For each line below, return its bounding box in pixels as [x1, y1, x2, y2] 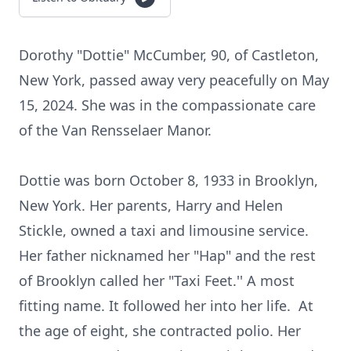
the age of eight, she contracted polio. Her [19, 321, 301, 340]
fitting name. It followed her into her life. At [19, 296, 313, 315]
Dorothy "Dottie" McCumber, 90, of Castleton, [19, 45, 319, 64]
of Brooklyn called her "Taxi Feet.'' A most [19, 271, 295, 290]
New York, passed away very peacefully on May [19, 71, 329, 89]
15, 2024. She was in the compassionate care [19, 96, 316, 114]
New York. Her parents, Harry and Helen [19, 196, 283, 215]
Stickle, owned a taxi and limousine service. [19, 221, 309, 240]
